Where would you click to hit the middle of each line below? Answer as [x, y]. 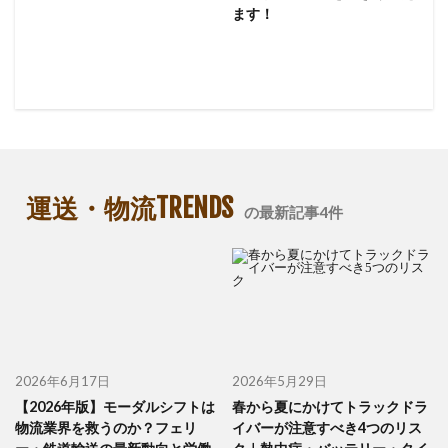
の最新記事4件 [293, 212]
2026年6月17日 [62, 380]
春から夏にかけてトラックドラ [329, 406]
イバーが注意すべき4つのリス [326, 427]
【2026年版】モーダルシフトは [115, 406]
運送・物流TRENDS [129, 208]
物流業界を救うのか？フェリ [106, 427]
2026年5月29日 [279, 380]
